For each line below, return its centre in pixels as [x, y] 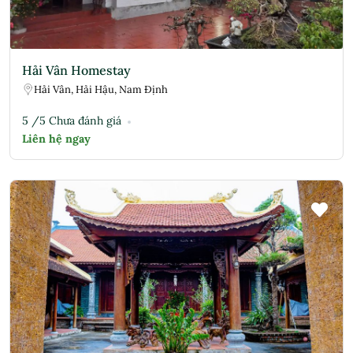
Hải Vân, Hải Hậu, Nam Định [101, 89]
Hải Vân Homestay [76, 70]
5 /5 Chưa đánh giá [72, 120]
